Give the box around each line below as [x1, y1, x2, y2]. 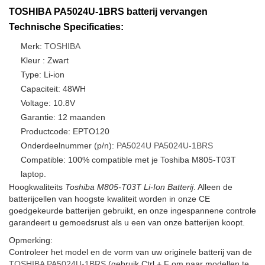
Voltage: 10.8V [21, 98, 75, 108]
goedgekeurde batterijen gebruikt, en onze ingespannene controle [9, 206, 256, 215]
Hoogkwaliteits [9, 182, 65, 192]
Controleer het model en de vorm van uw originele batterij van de [9, 247, 252, 257]
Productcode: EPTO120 [21, 127, 109, 136]
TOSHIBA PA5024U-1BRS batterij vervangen [9, 7, 208, 17]
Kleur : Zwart [21, 56, 69, 65]
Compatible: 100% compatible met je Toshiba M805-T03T [21, 155, 236, 164]
